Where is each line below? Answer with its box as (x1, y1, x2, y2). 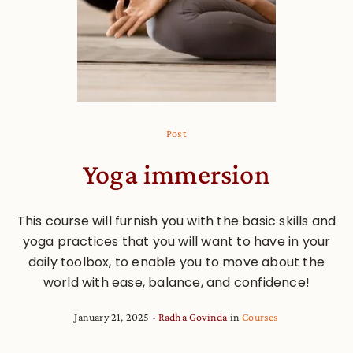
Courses (242, 310, 279, 323)
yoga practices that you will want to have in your (22, 232, 331, 251)
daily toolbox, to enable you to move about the (28, 252, 325, 271)
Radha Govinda (158, 310, 228, 323)
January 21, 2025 (74, 310, 150, 323)
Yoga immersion (83, 158, 270, 190)
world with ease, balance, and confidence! (43, 273, 310, 292)
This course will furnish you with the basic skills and (17, 211, 336, 230)
